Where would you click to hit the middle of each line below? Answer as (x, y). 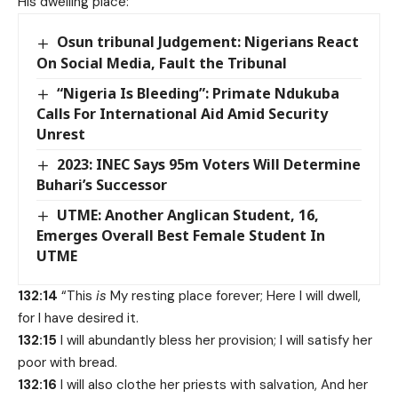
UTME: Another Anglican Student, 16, (188, 215)
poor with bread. (68, 362)
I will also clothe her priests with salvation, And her (212, 384)
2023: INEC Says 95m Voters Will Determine (209, 164)
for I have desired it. (78, 318)
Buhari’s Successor (102, 184)
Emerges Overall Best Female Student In (181, 235)
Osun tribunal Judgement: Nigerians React (208, 42)
